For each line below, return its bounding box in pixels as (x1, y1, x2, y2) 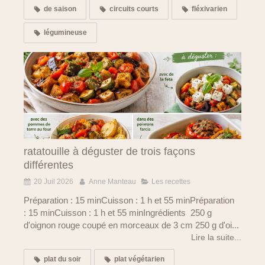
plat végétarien (114, 255, 164, 264)
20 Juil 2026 (34, 177, 73, 186)
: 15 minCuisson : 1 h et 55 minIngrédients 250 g (24, 208, 212, 218)
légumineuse (44, 28, 87, 37)
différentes (24, 159, 73, 172)
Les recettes (151, 177, 190, 186)
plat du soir (44, 255, 81, 264)
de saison (44, 5, 76, 14)
